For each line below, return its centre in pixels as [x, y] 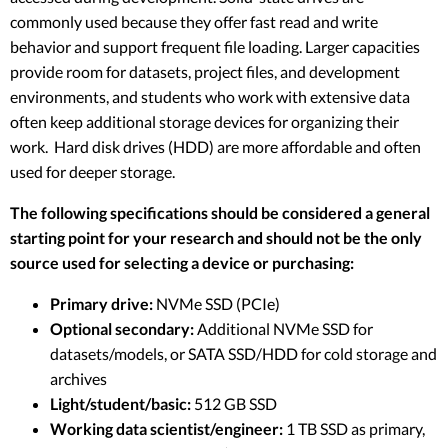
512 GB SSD [234, 403]
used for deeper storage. [92, 171]
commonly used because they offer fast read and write [194, 21]
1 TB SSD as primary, [354, 428]
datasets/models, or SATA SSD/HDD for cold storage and [243, 353]
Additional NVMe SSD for [283, 328]
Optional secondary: [122, 328]
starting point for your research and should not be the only [216, 237]
